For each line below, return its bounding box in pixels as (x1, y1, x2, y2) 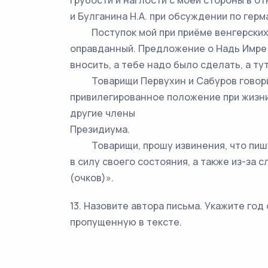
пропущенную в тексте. (70, 215, 182, 229)
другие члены (70, 106, 135, 120)
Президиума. (70, 123, 130, 136)
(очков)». (70, 171, 114, 184)
